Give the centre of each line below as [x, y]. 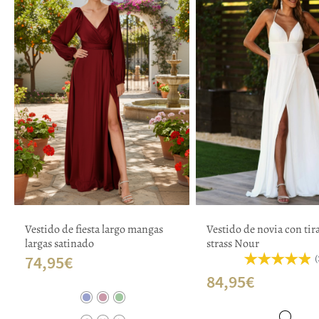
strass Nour [233, 243]
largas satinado [59, 243]
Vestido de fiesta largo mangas [94, 229]
